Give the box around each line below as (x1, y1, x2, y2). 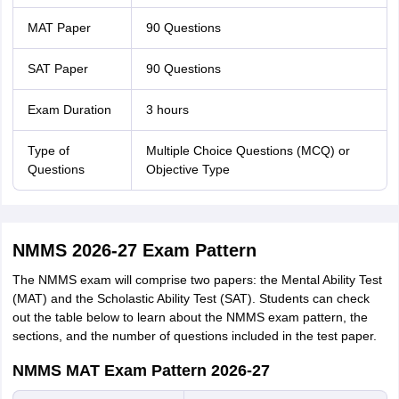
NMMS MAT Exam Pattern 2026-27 (12, 362, 270, 379)
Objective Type (145, 162, 230, 176)
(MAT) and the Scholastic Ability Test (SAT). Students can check (12, 291, 370, 305)
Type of (27, 143, 69, 158)
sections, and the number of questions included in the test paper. (12, 329, 377, 343)
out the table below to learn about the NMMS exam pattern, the (12, 310, 368, 324)
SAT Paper (27, 61, 88, 76)
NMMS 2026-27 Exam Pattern (12, 240, 256, 260)
